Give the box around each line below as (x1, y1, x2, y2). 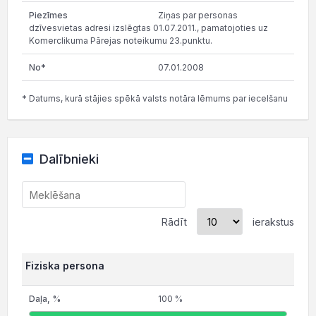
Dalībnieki (39, 152, 99, 166)
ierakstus (250, 215, 294, 228)
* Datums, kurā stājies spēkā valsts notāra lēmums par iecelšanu (22, 93, 288, 104)
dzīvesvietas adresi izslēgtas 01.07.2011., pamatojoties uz (29, 23, 268, 33)
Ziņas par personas (158, 10, 238, 20)
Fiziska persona (25, 260, 104, 272)
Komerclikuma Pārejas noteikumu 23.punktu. (29, 35, 214, 46)
